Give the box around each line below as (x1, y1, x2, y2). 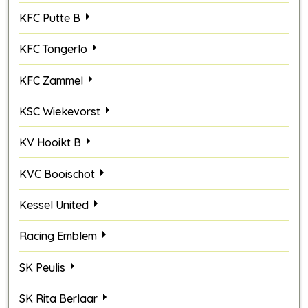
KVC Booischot (19, 166, 95, 181)
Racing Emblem (19, 229, 97, 243)
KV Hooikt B (19, 135, 81, 150)
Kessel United (19, 197, 89, 212)
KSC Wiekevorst (19, 104, 100, 118)
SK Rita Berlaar (19, 291, 98, 305)
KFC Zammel (19, 73, 83, 87)
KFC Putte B (19, 10, 80, 25)
